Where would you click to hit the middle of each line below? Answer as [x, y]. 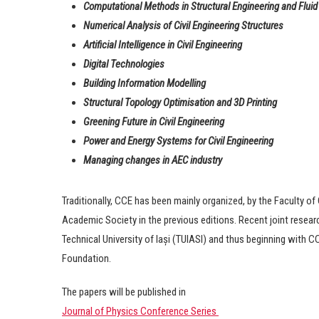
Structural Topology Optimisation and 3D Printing [180, 103]
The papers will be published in [124, 292]
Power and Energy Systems [138, 141]
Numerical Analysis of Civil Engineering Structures [183, 26]
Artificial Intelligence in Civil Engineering [163, 45]
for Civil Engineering [234, 141]
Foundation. [87, 259]
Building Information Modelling [145, 84]
